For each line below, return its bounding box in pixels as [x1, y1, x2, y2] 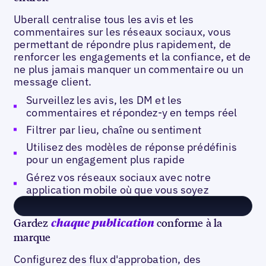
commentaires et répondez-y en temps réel [26, 105, 237, 119]
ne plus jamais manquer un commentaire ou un [14, 62, 244, 77]
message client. [14, 75, 92, 89]
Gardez [14, 215, 51, 229]
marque [14, 229, 51, 243]
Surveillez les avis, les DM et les [26, 93, 182, 107]
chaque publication [50, 218, 154, 229]
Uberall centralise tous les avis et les [14, 12, 194, 27]
